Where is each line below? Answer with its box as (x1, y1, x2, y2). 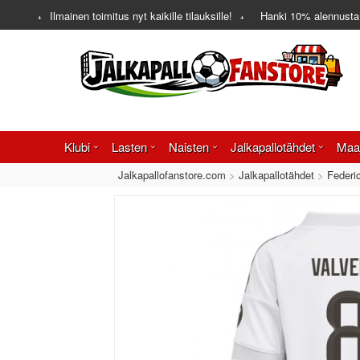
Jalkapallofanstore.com (118, 167, 226, 182)
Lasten (112, 138, 147, 155)
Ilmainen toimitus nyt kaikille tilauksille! (50, 8, 232, 23)
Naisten (169, 138, 209, 155)
